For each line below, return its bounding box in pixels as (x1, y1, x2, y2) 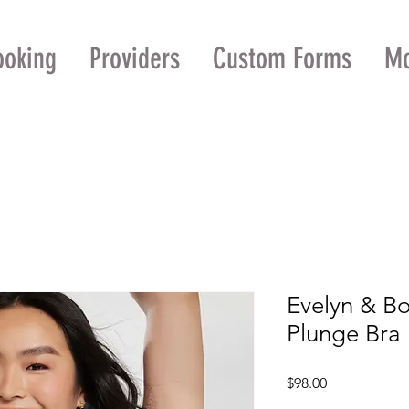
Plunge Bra (287, 320, 401, 349)
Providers (89, 41, 180, 76)
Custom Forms (213, 41, 351, 76)
